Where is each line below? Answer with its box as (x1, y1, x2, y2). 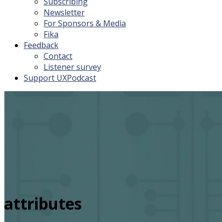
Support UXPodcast (24, 72, 96, 83)
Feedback (24, 39, 58, 51)
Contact (44, 50, 72, 61)
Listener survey (44, 61, 101, 72)
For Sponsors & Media (44, 17, 126, 29)
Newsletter (44, 6, 85, 18)
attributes (4, 193, 82, 215)
